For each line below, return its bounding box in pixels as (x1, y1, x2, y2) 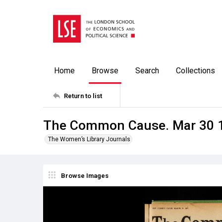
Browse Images (61, 171, 109, 179)
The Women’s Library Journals (48, 136, 130, 143)
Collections (176, 66, 215, 75)
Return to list (64, 92, 102, 100)
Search (135, 66, 159, 75)
